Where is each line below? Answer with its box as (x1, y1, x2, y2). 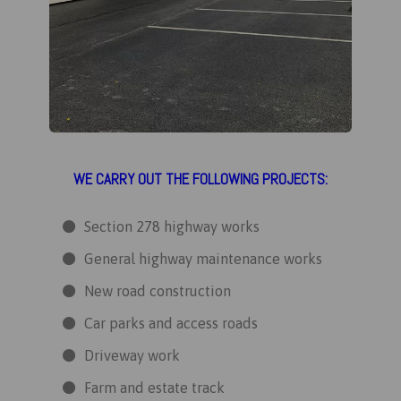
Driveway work (84, 347, 180, 364)
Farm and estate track (84, 380, 225, 397)
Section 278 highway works (84, 218, 260, 235)
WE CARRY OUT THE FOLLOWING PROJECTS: (73, 169, 328, 190)
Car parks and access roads (84, 315, 258, 332)
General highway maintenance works (84, 251, 322, 268)
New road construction (84, 283, 231, 300)
